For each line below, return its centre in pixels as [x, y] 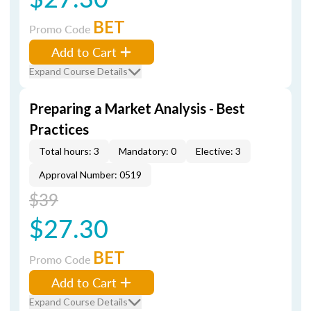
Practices [59, 129]
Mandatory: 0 [148, 151]
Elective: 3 [218, 151]
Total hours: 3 [69, 151]
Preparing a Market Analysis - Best [137, 108]
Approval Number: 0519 [90, 175]
